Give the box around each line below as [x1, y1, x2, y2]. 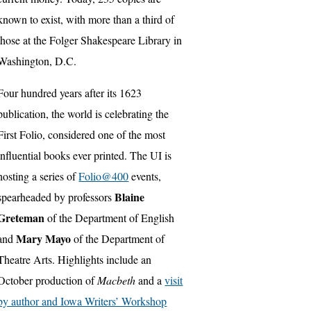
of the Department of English [44, 210, 175, 226]
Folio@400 [78, 169, 129, 184]
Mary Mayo [16, 230, 72, 247]
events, [128, 169, 162, 184]
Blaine [115, 189, 145, 205]
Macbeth [97, 273, 136, 288]
